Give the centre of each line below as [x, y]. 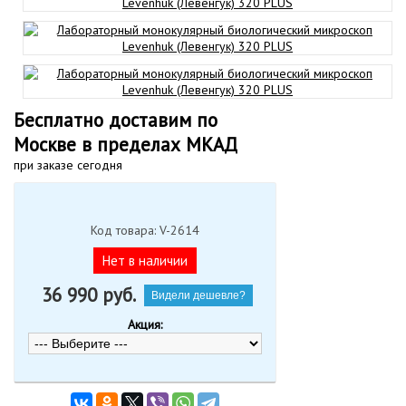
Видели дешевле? [198, 295]
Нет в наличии [145, 261]
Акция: [145, 324]
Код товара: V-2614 [145, 230]
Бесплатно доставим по [116, 120]
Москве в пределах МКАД [126, 145]
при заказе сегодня [68, 165]
